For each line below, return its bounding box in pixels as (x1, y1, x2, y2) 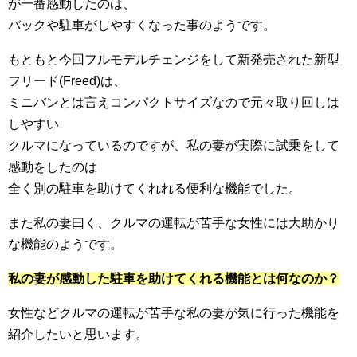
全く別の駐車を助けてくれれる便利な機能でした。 (8, 182, 301, 196)
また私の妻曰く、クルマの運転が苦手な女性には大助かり (8, 216, 339, 230)
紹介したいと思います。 (8, 328, 148, 342)
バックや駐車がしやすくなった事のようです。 (8, 18, 276, 33)
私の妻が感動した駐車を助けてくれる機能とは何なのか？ (8, 272, 339, 286)
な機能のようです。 (8, 237, 123, 252)
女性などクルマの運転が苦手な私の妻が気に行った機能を (8, 306, 339, 320)
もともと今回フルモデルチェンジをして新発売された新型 (8, 53, 339, 67)
